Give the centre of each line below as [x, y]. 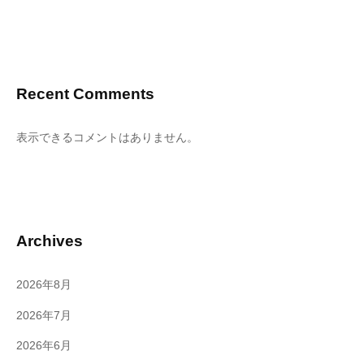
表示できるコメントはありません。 [107, 138]
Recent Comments [85, 93]
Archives [50, 240]
